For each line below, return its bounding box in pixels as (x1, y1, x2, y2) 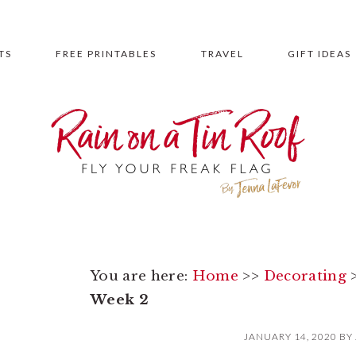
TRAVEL (200, 48, 244, 60)
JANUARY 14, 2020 (244, 331, 337, 342)
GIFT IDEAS (288, 48, 352, 60)
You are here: (91, 268, 192, 284)
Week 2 (91, 292, 149, 308)
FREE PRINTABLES (56, 48, 157, 60)
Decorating (263, 268, 346, 284)
